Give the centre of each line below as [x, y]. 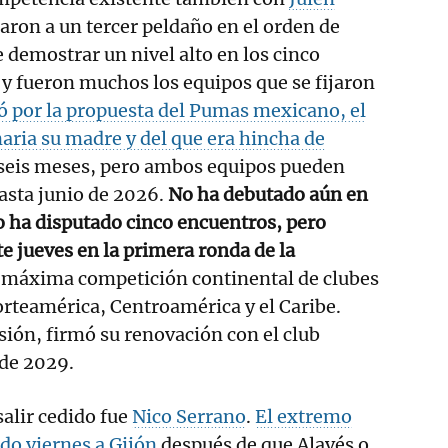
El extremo [303, 416]
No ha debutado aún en [266, 194]
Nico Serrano [189, 416]
